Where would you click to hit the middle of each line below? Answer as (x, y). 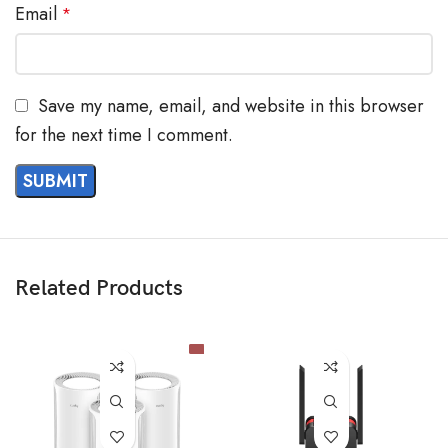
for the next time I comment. (124, 135)
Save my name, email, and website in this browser (231, 105)
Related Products (99, 289)
